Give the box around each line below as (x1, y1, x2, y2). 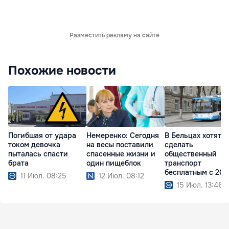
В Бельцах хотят (165, 131, 221, 140)
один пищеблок (86, 158, 141, 168)
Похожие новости (8, 62, 116, 78)
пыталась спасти (8, 149, 68, 158)
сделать (165, 140, 193, 149)
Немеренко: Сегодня (86, 131, 159, 140)
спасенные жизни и (86, 149, 155, 158)
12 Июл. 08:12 (99, 171, 144, 180)
